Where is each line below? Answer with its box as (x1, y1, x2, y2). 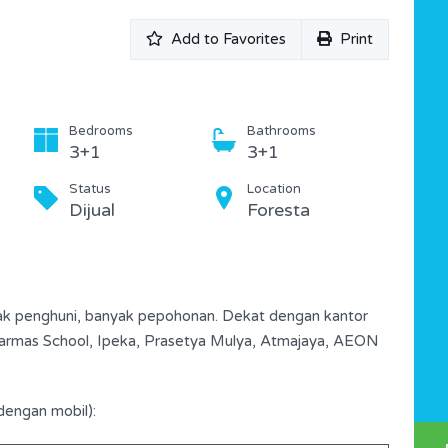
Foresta (246, 198, 310, 221)
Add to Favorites (171, 29, 286, 48)
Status (69, 180, 111, 197)
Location (246, 180, 301, 197)
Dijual (69, 198, 115, 221)
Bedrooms (69, 122, 133, 139)
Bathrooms (246, 122, 316, 139)
